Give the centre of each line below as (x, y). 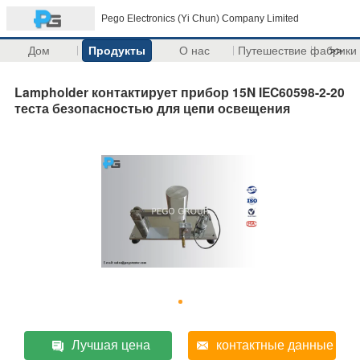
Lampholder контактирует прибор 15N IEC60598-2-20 (180, 92)
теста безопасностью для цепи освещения (152, 108)
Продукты (117, 51)
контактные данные (275, 345)
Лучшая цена (110, 345)
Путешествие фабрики (297, 51)
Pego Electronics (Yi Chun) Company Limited (200, 18)
